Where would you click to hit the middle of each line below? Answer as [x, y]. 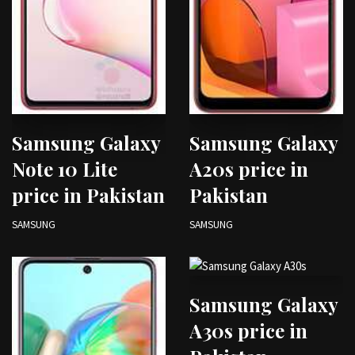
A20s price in [249, 169]
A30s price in [248, 331]
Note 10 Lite [65, 169]
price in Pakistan [88, 195]
